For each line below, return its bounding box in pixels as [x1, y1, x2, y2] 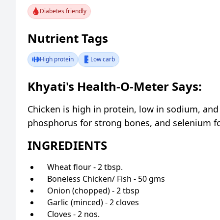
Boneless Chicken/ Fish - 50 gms [47, 173, 165, 184]
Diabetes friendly [40, 6, 86, 15]
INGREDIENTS [27, 137, 107, 153]
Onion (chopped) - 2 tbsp [47, 185, 139, 196]
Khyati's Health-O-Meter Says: [27, 78, 202, 94]
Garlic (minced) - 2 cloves [47, 196, 139, 208]
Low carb [90, 55, 115, 63]
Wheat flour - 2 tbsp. [47, 161, 123, 172]
